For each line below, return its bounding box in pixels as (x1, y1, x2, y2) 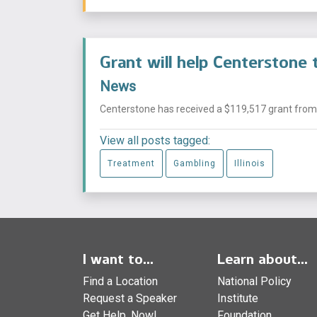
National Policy (217, 274, 292, 288)
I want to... (83, 250, 154, 267)
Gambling (173, 158, 216, 168)
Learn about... (217, 250, 308, 267)
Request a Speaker (83, 291, 177, 305)
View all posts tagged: (100, 133, 210, 147)
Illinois (234, 158, 265, 168)
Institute (217, 291, 258, 305)
